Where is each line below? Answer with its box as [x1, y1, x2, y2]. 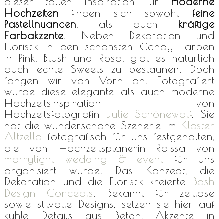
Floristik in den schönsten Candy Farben [4, 40, 215, 53]
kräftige [178, 17, 215, 30]
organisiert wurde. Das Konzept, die [4, 163, 215, 176]
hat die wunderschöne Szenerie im [4, 118, 181, 131]
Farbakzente [4, 28, 64, 42]
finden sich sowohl [58, 6, 193, 19]
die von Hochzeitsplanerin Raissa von [4, 141, 215, 154]
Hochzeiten [4, 6, 59, 19]
